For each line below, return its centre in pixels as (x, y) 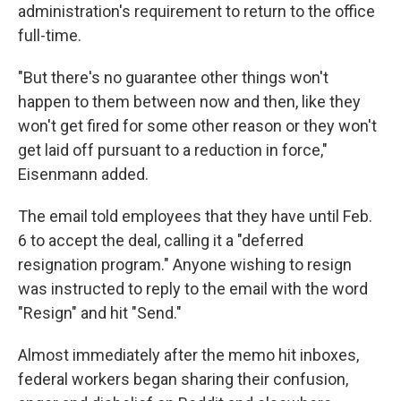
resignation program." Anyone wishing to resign (185, 264)
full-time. (50, 35)
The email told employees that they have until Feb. (195, 216)
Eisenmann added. (83, 174)
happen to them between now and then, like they (189, 102)
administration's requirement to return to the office (196, 11)
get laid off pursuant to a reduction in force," (173, 150)
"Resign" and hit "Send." (100, 313)
